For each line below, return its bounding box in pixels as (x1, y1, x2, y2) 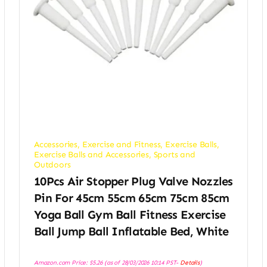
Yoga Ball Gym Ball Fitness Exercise (33, 207, 226, 222)
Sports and (153, 150, 195, 160)
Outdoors (33, 160, 71, 170)
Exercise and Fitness (82, 139, 161, 150)
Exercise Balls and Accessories (33, 150, 149, 160)
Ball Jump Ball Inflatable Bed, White (33, 224, 229, 239)
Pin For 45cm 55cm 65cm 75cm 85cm (33, 191, 229, 206)
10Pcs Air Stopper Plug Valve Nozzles (33, 174, 233, 189)
